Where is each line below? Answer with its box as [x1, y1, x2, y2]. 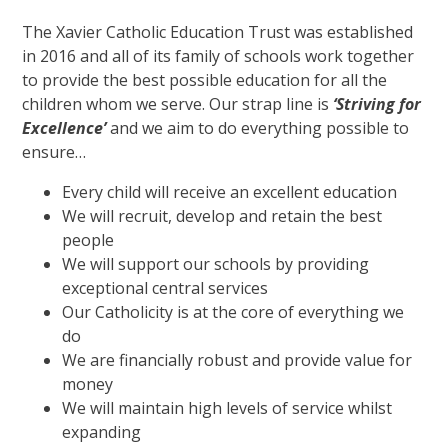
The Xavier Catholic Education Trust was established [22, 21, 414, 44]
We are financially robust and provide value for [62, 349, 413, 372]
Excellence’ [22, 117, 107, 140]
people [62, 229, 115, 252]
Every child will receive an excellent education [62, 181, 398, 204]
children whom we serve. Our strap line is [22, 93, 334, 116]
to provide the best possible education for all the [22, 69, 388, 92]
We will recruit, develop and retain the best [62, 205, 383, 228]
